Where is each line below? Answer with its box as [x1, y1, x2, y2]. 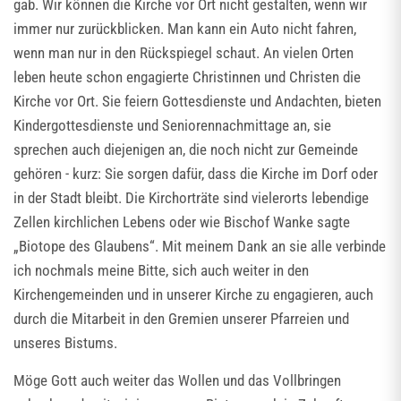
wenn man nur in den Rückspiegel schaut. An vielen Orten [13, 44, 354, 62]
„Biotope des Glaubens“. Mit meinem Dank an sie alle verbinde [13, 237, 386, 255]
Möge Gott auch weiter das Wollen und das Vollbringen [13, 371, 341, 389]
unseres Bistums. [13, 334, 117, 352]
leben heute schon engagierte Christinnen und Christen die [13, 68, 361, 86]
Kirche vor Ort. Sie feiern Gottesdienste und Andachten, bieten [13, 92, 381, 110]
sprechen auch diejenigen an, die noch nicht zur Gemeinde [13, 141, 358, 158]
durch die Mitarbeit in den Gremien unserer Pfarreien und [13, 310, 349, 328]
